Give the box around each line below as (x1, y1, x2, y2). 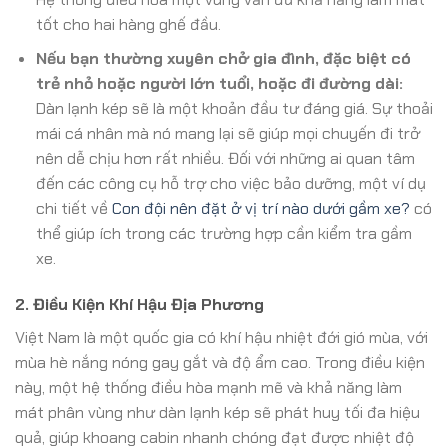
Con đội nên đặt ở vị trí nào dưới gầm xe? (111, 198, 410, 220)
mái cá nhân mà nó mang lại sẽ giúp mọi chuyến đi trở (35, 123, 420, 145)
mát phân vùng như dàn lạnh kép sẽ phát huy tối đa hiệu (15, 402, 420, 424)
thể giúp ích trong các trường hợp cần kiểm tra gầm (35, 223, 412, 245)
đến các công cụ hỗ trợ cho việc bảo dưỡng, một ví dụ (35, 173, 426, 195)
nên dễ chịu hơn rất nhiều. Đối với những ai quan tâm (35, 148, 415, 170)
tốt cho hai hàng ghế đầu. (35, 13, 221, 35)
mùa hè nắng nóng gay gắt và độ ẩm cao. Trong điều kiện (15, 352, 425, 374)
